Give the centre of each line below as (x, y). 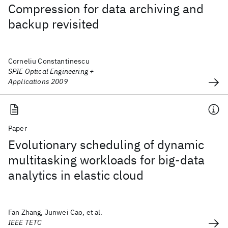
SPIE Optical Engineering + (51, 71)
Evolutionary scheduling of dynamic (106, 145)
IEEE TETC (25, 222)
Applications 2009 (38, 81)
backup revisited (54, 24)
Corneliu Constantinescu (49, 61)
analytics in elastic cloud (76, 175)
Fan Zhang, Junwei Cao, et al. (55, 212)
